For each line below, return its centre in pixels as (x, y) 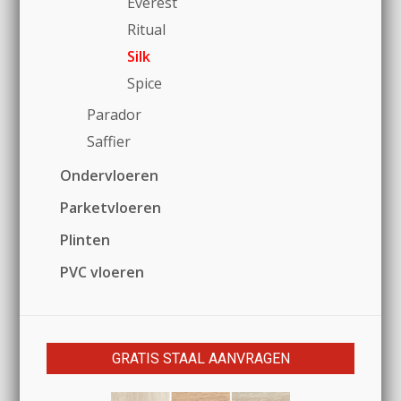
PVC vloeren (102, 273)
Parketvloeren (111, 208)
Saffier (109, 142)
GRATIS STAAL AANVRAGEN (200, 359)
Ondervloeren (110, 176)
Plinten (85, 240)
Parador (115, 115)
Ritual (147, 30)
